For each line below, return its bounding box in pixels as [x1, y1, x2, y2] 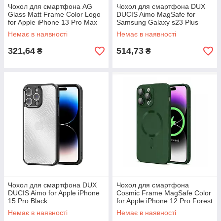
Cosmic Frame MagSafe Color [116, 189, 211, 197]
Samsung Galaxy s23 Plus [116, 18, 198, 26]
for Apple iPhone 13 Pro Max [8, 18, 97, 26]
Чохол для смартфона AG [8, 2, 92, 10]
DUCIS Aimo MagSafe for [116, 10, 195, 18]
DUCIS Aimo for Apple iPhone [8, 189, 100, 197]
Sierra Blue [8, 26, 42, 34]
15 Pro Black [8, 197, 47, 205]
